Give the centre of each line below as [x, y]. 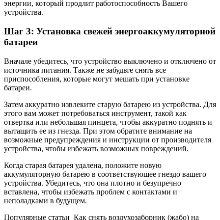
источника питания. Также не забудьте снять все [85, 70]
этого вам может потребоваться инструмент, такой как [95, 113]
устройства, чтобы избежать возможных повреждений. [96, 148]
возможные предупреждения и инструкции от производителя [108, 139]
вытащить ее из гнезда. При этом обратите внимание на [98, 131]
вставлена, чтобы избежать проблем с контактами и [91, 192]
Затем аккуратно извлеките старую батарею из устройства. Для [110, 104]
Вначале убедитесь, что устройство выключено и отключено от [110, 61]
